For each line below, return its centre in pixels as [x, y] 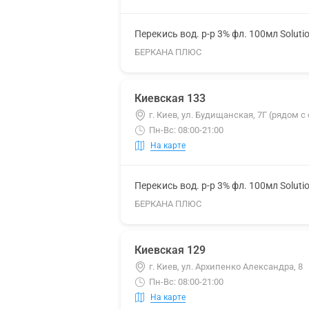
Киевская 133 [170, 98]
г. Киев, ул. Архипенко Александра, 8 [226, 267]
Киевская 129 [170, 250]
